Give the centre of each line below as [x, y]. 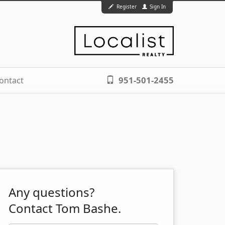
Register [126, 7]
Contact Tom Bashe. [65, 208]
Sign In [157, 7]
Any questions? [51, 192]
